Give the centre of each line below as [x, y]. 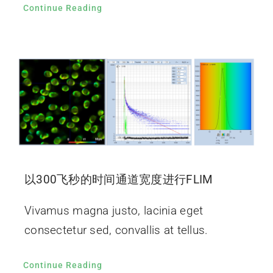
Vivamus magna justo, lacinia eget [114, 211]
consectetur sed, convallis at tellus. [116, 230]
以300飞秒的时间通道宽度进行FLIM [119, 180]
